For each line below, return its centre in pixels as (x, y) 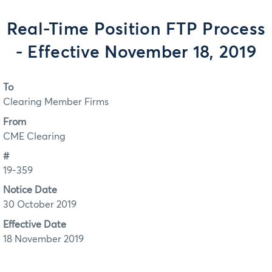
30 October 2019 (40, 205)
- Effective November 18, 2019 (136, 53)
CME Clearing (34, 136)
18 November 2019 (43, 239)
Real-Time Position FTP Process (136, 30)
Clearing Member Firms (56, 102)
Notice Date (30, 190)
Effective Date (35, 224)
